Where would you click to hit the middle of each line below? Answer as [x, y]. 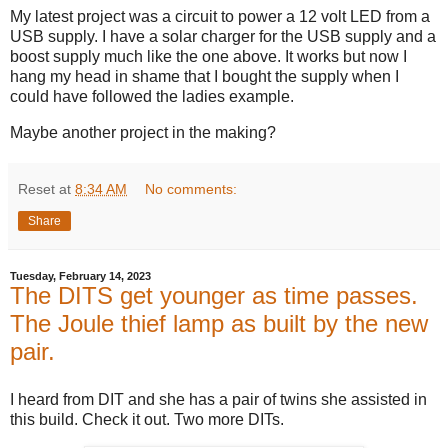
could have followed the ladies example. [152, 97]
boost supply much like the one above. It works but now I [208, 57]
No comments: [191, 188]
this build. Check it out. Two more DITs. [147, 419]
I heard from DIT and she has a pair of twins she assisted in [218, 399]
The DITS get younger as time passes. [214, 295]
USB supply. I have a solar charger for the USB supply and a [223, 37]
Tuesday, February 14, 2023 [80, 275]
